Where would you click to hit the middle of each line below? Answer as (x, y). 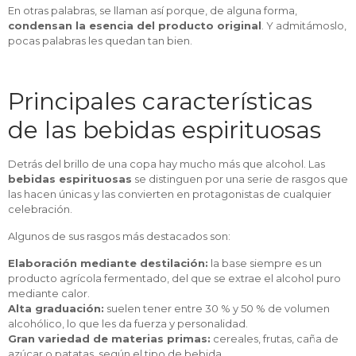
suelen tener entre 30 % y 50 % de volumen (217, 308)
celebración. (40, 209)
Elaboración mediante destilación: (108, 263)
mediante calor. (49, 293)
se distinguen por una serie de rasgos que (240, 179)
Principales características (160, 101)
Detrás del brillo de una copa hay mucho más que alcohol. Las (166, 164)
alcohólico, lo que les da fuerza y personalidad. (128, 323)
